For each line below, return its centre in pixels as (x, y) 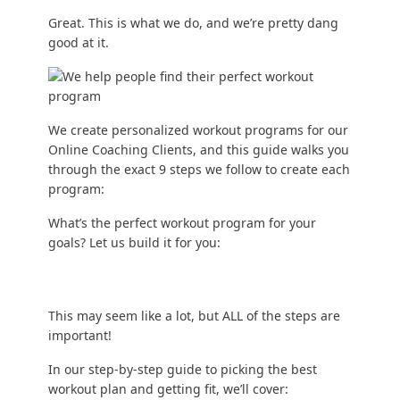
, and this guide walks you (271, 150)
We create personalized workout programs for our (198, 130)
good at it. (78, 43)
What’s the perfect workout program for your (182, 223)
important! (79, 336)
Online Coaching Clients (120, 150)
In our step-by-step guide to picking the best (182, 370)
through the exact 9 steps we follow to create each (199, 170)
